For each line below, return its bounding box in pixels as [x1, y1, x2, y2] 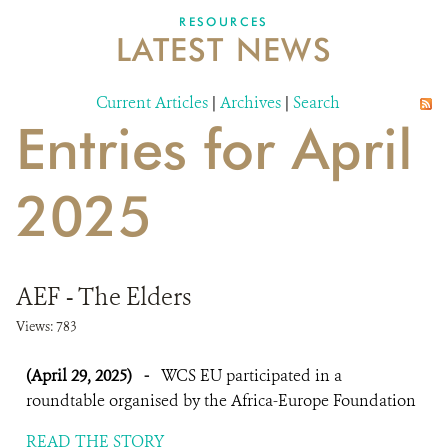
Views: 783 [16, 318, 77, 335]
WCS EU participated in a [161, 365, 342, 386]
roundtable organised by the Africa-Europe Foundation [26, 390, 416, 411]
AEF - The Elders [16, 281, 191, 313]
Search [293, 92, 340, 113]
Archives [220, 92, 281, 113]
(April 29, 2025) [26, 365, 136, 386]
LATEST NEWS [115, 30, 333, 69]
